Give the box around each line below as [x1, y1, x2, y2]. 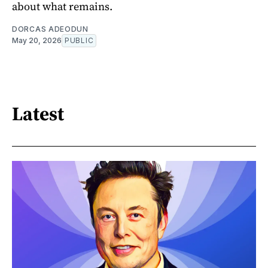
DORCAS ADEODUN [12, 25, 89, 34]
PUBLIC [65, 36, 94, 45]
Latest [12, 100, 64, 127]
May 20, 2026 [12, 36, 62, 45]
